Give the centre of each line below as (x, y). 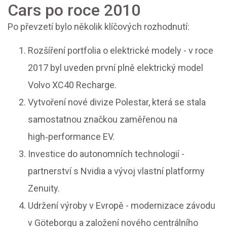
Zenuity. (44, 188)
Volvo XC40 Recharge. (72, 85)
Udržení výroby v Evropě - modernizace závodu (122, 206)
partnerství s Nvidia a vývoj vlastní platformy (116, 171)
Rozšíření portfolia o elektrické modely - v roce (121, 51)
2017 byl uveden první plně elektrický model (116, 68)
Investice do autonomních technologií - (106, 154)
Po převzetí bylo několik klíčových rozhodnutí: (99, 27)
